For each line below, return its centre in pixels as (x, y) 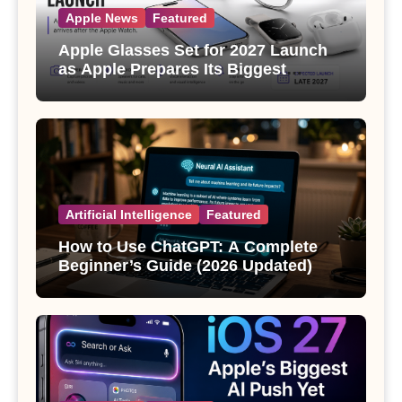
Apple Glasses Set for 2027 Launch (193, 50)
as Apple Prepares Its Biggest (172, 69)
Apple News (102, 17)
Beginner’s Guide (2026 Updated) (185, 265)
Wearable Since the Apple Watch (183, 87)
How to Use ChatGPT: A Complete (188, 246)
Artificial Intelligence (129, 214)
